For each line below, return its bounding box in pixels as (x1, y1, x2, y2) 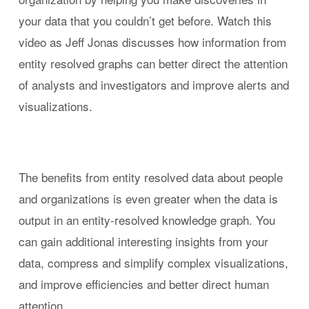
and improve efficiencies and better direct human (18, 275, 269, 292)
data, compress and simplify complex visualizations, (18, 254, 288, 271)
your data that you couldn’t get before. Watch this (18, 12, 272, 29)
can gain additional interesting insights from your (18, 232, 268, 250)
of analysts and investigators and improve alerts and (18, 76, 289, 93)
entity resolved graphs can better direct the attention (18, 54, 288, 72)
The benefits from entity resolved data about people (18, 168, 283, 186)
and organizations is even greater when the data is (18, 190, 278, 207)
